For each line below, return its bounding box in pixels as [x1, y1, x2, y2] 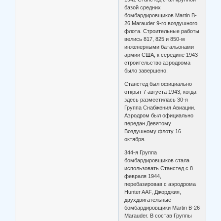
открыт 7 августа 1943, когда [124, 89, 197, 95]
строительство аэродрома [124, 60, 191, 66]
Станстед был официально [124, 81, 192, 87]
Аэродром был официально [124, 112, 194, 119]
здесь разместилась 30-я [124, 97, 188, 103]
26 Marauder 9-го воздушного [124, 20, 198, 27]
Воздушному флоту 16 [124, 128, 182, 135]
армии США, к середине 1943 [124, 52, 198, 58]
